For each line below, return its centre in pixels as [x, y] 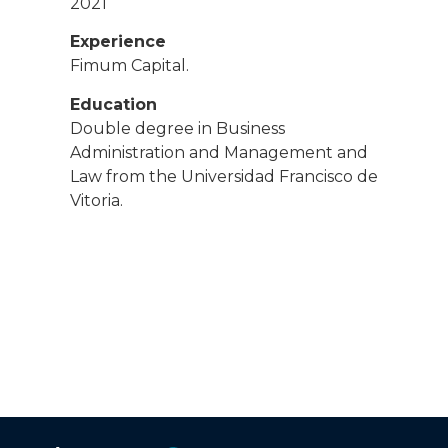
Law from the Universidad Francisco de [224, 176]
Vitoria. [96, 200]
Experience [118, 42]
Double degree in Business [177, 128]
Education [113, 104]
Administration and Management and [219, 152]
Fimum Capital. [129, 66]
